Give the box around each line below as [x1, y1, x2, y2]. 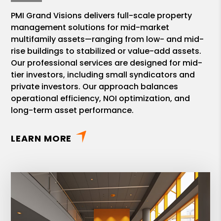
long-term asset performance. [11, 105, 134, 116]
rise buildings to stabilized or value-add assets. [11, 45, 202, 57]
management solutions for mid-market [11, 22, 170, 34]
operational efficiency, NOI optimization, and [11, 93, 190, 105]
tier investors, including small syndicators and [11, 69, 195, 81]
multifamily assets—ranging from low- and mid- [11, 34, 204, 45]
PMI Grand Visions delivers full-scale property [11, 10, 192, 22]
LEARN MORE [11, 132, 72, 145]
